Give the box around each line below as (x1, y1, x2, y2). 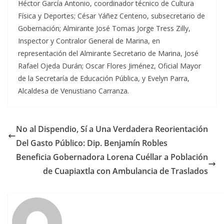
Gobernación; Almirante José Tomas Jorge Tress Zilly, (18, 23, 190, 33)
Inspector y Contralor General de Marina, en (18, 36, 160, 46)
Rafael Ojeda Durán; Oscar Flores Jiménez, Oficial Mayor (18, 61, 201, 71)
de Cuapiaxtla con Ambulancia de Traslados (43, 165, 208, 177)
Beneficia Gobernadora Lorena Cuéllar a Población (16, 151, 208, 163)
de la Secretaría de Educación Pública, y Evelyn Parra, (18, 73, 189, 83)
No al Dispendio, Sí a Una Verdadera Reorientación (16, 123, 208, 135)
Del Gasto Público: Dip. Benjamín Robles (16, 137, 167, 149)
